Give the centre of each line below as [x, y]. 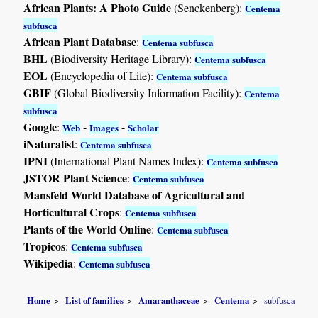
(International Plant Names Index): [127, 160]
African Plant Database [80, 41]
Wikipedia [49, 263]
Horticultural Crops [72, 212]
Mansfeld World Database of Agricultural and [135, 194]
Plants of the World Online [88, 229]
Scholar [144, 127]
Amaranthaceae [169, 301]
